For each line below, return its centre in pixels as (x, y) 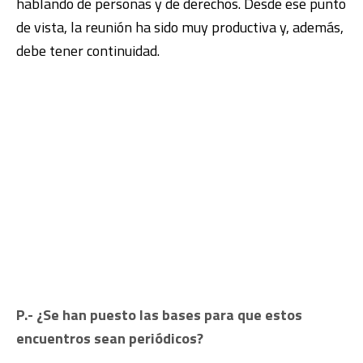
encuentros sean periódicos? (110, 338)
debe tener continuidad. (88, 51)
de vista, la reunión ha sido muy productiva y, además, (180, 27)
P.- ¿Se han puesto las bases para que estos (159, 315)
